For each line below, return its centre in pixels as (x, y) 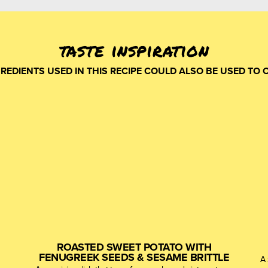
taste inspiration (134, 50)
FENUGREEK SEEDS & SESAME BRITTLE (134, 257)
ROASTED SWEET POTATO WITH (134, 247)
